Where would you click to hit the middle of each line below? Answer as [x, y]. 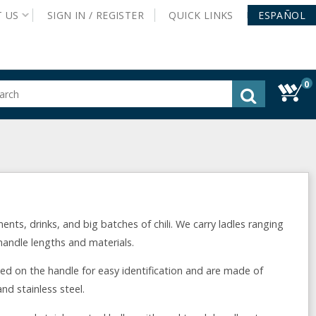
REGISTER [120, 15]
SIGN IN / [71, 15]
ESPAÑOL [282, 15]
